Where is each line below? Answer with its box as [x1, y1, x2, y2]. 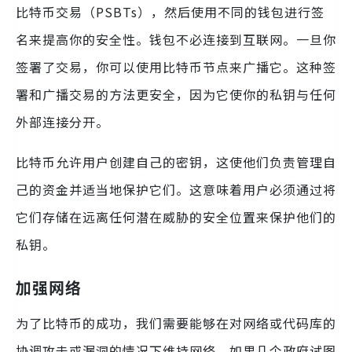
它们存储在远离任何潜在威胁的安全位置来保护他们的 [16, 207, 336, 226]
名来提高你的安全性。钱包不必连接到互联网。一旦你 [16, 29, 336, 49]
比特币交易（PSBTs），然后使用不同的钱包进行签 [16, 2, 324, 21]
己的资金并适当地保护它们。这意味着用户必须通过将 [16, 179, 336, 199]
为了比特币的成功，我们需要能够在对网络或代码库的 [16, 313, 336, 332]
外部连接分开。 [16, 112, 109, 131]
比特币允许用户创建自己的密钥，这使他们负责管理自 [16, 152, 336, 171]
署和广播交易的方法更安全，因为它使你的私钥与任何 [16, 84, 336, 104]
